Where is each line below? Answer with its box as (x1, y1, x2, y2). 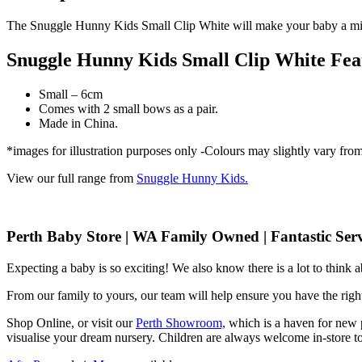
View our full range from (6, 170, 137, 185)
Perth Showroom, (136, 316, 225, 330)
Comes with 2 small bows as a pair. (39, 101, 218, 116)
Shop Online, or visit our (6, 316, 136, 330)
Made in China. (39, 116, 118, 130)
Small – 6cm (39, 86, 103, 101)
